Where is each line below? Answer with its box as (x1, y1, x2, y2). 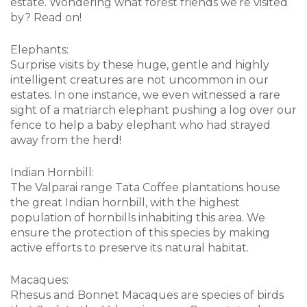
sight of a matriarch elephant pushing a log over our (10, 103, 297, 117)
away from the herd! (10, 134, 124, 147)
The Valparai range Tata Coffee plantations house (10, 181, 280, 195)
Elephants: (10, 43, 69, 57)
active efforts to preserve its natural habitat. (10, 241, 249, 255)
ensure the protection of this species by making (10, 226, 270, 240)
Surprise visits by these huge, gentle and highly (10, 58, 269, 72)
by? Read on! (10, 11, 82, 25)
